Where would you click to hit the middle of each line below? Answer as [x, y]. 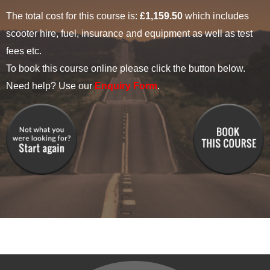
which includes [216, 16]
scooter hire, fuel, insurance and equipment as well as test [129, 34]
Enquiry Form [126, 86]
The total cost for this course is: [73, 16]
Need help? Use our [50, 86]
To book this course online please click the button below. [126, 69]
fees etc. [24, 51]
